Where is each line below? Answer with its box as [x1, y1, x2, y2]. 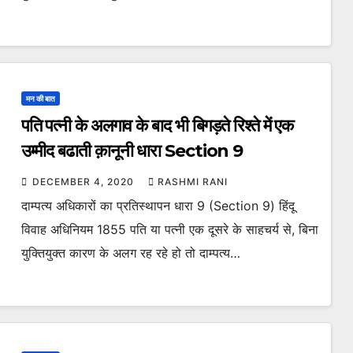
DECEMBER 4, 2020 [32, 176, 137, 188]
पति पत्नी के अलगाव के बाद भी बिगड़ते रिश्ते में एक [20, 115, 294, 136]
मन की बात [25, 94, 55, 103]
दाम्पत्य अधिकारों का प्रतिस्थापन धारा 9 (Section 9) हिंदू [20, 198, 295, 214]
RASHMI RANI [157, 176, 228, 188]
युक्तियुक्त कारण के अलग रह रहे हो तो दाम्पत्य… [20, 245, 240, 261]
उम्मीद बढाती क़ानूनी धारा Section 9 [20, 140, 243, 162]
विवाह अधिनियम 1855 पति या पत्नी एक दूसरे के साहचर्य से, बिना [20, 221, 318, 237]
